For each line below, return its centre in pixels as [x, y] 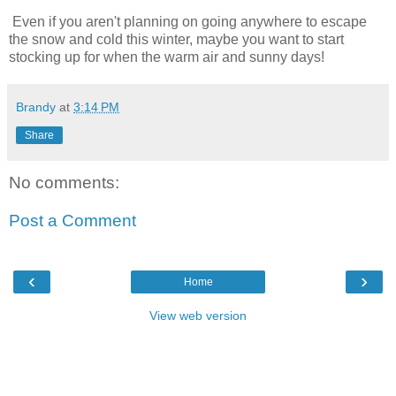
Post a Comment [72, 221]
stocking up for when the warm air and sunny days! [167, 57]
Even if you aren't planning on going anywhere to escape [188, 21]
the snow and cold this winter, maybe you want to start [176, 39]
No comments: [64, 182]
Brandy [36, 107]
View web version [198, 315]
